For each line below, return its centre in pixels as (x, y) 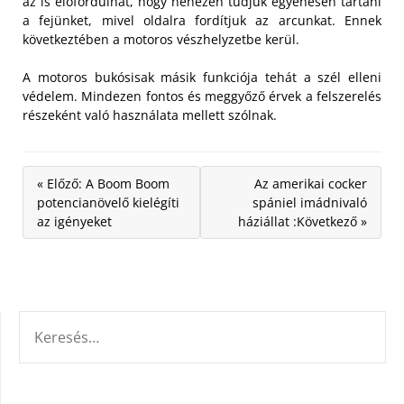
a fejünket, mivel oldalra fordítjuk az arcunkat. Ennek (202, 20)
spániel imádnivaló (310, 202)
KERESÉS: (46, 321)
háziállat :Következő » (303, 221)
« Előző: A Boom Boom (103, 184)
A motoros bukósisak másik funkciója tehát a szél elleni (202, 77)
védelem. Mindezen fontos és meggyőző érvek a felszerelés (202, 96)
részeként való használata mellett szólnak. (150, 115)
